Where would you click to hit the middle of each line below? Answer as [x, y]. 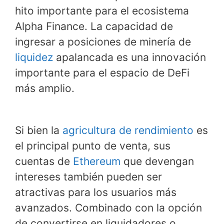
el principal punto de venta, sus [93, 145]
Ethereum [97, 161]
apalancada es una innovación [129, 57]
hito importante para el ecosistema [102, 11]
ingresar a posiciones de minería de [103, 42]
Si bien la [39, 130]
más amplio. [45, 88]
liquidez [34, 57]
